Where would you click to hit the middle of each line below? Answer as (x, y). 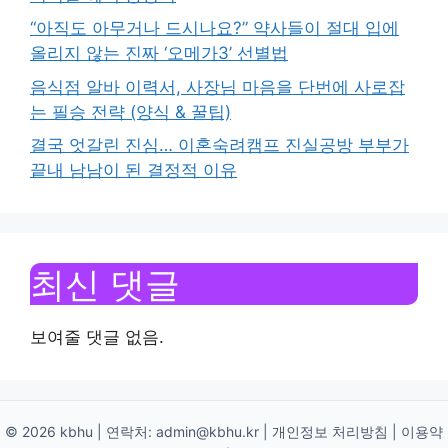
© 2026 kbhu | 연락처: (80, 431)
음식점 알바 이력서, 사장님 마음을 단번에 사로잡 (217, 86)
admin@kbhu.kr (207, 431)
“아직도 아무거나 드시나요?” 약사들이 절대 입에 (214, 28)
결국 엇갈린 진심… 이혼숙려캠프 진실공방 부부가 (219, 145)
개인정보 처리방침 (330, 431)
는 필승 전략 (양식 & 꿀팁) (130, 111)
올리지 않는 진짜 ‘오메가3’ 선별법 (159, 53)
